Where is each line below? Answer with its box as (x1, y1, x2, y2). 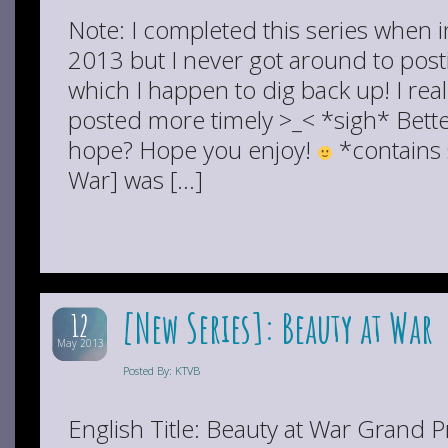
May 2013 (56, 336, 104, 350)
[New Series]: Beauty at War (122, 302, 433, 353)
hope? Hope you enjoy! (68, 133, 317, 166)
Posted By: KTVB (123, 363, 200, 378)
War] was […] (68, 163, 203, 196)
